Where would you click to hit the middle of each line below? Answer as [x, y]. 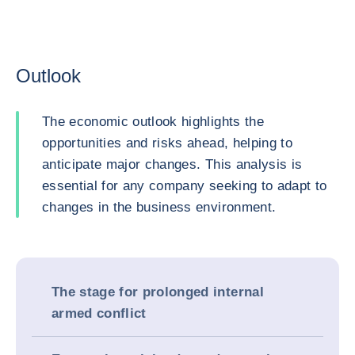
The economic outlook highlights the [153, 122]
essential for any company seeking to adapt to [185, 186]
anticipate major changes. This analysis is [172, 164]
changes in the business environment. [159, 207]
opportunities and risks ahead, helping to [167, 143]
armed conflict [99, 313]
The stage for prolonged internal [158, 292]
